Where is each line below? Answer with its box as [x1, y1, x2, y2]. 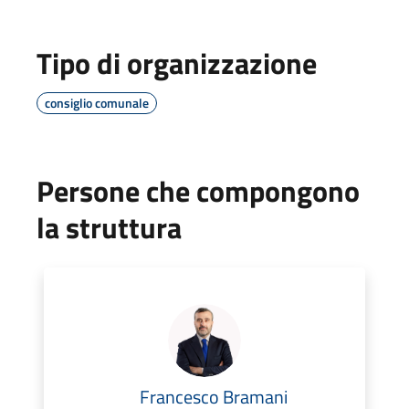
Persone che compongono [37, 168, 360, 213]
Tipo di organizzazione [37, 40, 317, 85]
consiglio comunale [45, 92, 149, 112]
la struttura [37, 204, 182, 249]
